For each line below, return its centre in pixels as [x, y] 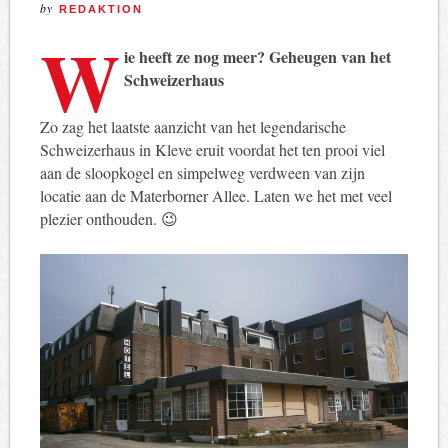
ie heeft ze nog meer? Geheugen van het [257, 56]
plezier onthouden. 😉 [108, 218]
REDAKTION [100, 8]
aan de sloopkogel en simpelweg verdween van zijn [202, 172]
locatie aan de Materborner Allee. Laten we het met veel [215, 195]
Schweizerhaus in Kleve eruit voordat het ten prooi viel [212, 149]
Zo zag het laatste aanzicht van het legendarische [192, 126]
